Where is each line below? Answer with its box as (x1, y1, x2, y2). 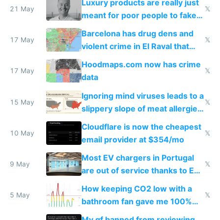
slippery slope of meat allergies (81, 103, 202, 113)
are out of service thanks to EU (81, 165, 200, 176)
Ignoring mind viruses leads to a (81, 90, 204, 101)
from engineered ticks (81, 116, 167, 126)
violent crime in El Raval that (81, 41, 189, 52)
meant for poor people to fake (81, 10, 196, 21)
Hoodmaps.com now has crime (81, 59, 201, 70)
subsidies (81, 178, 118, 189)
